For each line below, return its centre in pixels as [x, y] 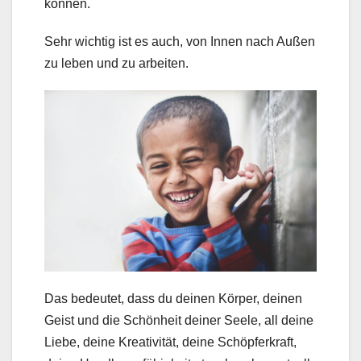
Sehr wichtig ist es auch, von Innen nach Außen [180, 41]
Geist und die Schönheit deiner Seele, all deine [179, 321]
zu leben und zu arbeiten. [116, 63]
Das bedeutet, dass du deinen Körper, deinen [173, 299]
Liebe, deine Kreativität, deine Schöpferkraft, [170, 342]
